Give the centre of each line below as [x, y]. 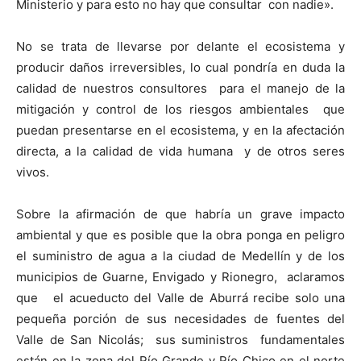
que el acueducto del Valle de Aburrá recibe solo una [180, 298]
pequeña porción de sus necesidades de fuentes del [180, 319]
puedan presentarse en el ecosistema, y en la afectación [180, 130]
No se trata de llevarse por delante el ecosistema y [180, 46]
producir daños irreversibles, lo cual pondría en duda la [180, 67]
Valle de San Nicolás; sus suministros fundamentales [180, 340]
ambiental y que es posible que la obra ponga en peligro [180, 235]
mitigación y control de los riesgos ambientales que [180, 109]
